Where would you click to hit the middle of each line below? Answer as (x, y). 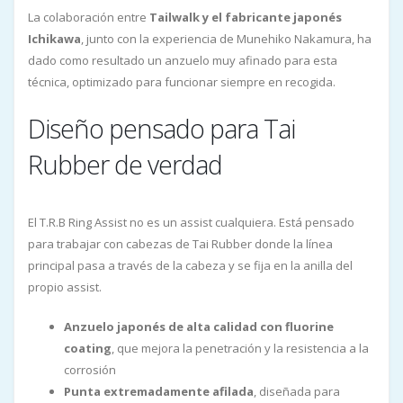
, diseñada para (297, 391)
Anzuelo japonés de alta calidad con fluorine (199, 326)
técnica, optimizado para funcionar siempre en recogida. (182, 81)
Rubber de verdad (125, 164)
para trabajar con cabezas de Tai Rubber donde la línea (180, 243)
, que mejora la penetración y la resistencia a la (240, 348)
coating (88, 348)
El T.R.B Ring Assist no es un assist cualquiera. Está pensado (191, 222)
